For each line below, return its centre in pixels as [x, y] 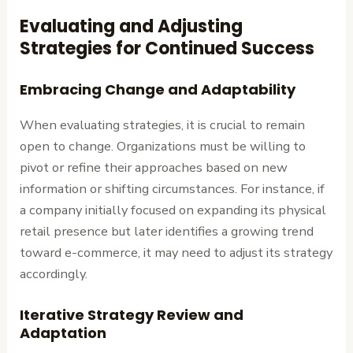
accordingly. [54, 274]
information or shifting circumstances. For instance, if [173, 189]
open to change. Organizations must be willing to [163, 147]
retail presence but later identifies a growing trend [167, 232]
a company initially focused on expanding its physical [173, 210]
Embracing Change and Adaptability [158, 90]
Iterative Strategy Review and [132, 314]
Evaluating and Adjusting [132, 27]
